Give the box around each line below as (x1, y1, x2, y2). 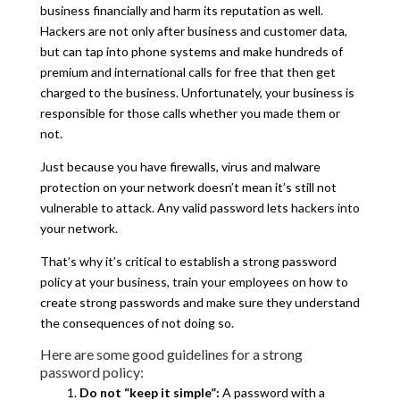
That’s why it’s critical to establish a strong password (39, 253, 337, 269)
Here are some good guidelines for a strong (39, 345, 303, 362)
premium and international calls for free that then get (39, 63, 336, 79)
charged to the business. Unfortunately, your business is (39, 84, 354, 100)
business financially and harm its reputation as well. (39, 2, 323, 18)
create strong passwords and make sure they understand (39, 294, 360, 310)
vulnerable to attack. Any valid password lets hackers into (39, 199, 360, 215)
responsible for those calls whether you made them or (39, 104, 340, 121)
